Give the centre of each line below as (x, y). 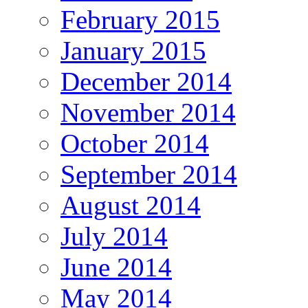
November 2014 (148, 113)
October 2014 (135, 144)
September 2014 (149, 175)
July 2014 (114, 236)
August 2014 (131, 206)
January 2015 (133, 51)
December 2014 (146, 82)
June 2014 (116, 267)
